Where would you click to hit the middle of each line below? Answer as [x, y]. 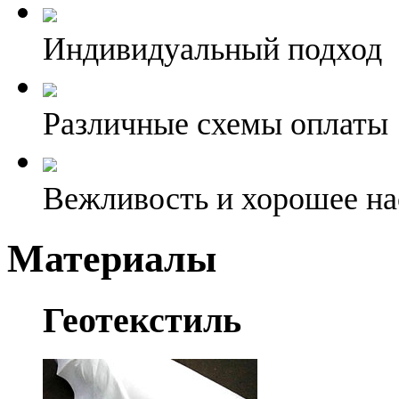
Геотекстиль [142, 320]
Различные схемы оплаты [216, 124]
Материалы [112, 259]
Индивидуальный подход [212, 49]
